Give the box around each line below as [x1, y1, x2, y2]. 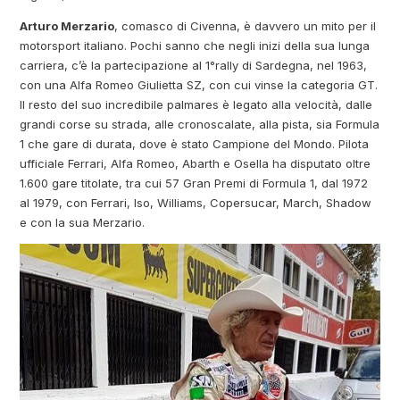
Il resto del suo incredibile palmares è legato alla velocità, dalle [20, 97, 373, 112]
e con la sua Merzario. [20, 215, 146, 230]
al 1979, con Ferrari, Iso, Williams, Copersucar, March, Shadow [20, 196, 372, 211]
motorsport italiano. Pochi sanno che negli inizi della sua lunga [20, 38, 371, 54]
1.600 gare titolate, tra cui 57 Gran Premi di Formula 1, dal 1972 [20, 176, 369, 191]
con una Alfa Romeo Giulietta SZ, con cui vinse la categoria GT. [20, 78, 379, 93]
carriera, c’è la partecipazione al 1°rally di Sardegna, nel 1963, [20, 58, 368, 73]
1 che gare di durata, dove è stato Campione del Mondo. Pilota [20, 137, 370, 152]
